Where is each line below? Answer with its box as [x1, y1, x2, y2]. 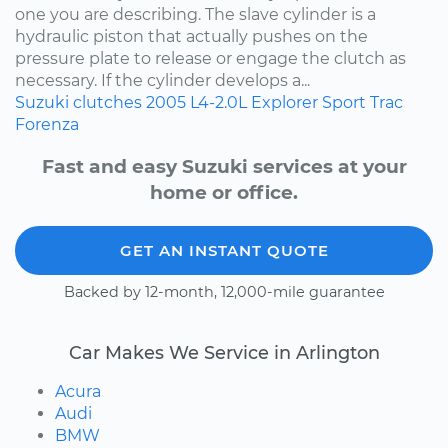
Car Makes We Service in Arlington [68, 342, 380, 364]
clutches [73, 92, 142, 112]
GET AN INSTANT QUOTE [119, 241, 329, 261]
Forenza [15, 114, 79, 134]
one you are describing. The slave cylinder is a [15, 4, 376, 24]
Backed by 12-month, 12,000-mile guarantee [63, 283, 385, 302]
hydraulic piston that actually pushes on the [15, 26, 368, 46]
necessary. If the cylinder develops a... [15, 70, 310, 90]
